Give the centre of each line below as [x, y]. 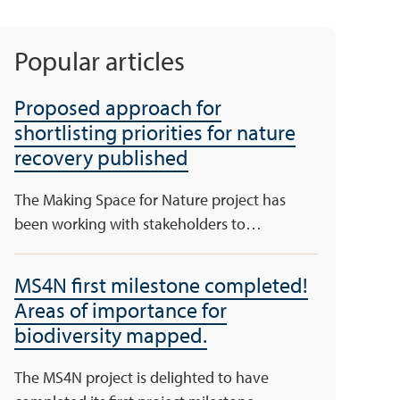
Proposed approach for [118, 107]
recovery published [101, 157]
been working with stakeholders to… [138, 223]
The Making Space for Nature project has [150, 199]
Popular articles [100, 60]
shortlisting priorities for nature [155, 132]
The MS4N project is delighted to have [142, 377]
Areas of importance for [121, 309]
